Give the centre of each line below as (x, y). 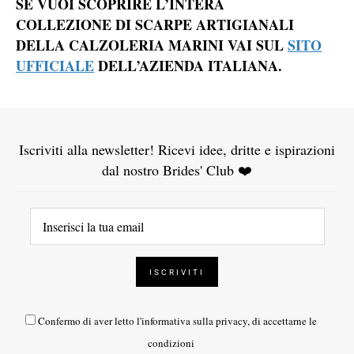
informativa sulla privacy (194, 321)
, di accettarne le (282, 321)
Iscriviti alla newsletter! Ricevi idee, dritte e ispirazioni (177, 150)
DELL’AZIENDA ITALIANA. (188, 66)
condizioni (171, 343)
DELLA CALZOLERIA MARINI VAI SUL (152, 45)
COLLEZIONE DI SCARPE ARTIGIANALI (155, 25)
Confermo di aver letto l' (90, 321)
